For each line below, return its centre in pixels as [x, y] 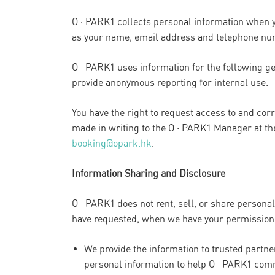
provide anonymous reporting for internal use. [170, 83]
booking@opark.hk [112, 143]
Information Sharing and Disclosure [149, 173]
